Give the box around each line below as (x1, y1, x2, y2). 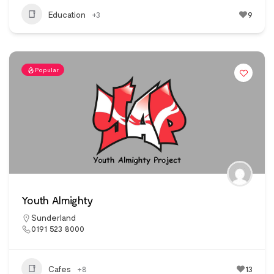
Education (48, 9, 86, 20)
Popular (35, 66, 59, 74)
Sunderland (31, 212, 76, 223)
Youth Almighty (21, 193, 94, 207)
